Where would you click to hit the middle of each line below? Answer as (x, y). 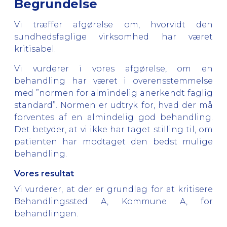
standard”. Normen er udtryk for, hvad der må (113, 105)
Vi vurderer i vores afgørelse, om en (113, 68)
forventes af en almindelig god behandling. (113, 117)
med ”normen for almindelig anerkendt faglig (113, 93)
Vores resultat (44, 173)
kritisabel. (35, 49)
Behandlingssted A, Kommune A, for (113, 201)
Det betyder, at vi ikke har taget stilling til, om (113, 129)
